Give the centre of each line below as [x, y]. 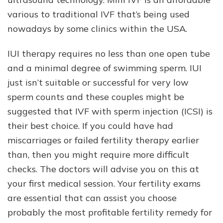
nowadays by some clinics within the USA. [97, 29]
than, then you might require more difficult [98, 155]
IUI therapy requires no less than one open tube [109, 54]
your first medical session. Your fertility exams [104, 184]
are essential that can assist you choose [92, 198]
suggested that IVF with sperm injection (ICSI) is [110, 111]
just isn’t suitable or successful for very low [98, 83]
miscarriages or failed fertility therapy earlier [103, 140]
